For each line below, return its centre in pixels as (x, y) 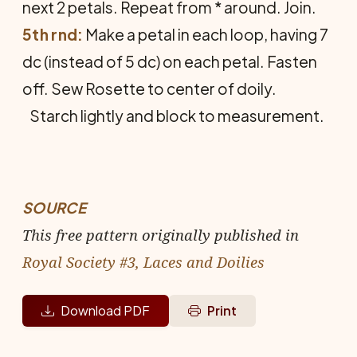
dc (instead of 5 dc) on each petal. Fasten (170, 61)
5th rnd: (53, 34)
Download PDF (105, 310)
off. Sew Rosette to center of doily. (149, 88)
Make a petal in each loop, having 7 (206, 34)
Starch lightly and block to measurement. (173, 116)
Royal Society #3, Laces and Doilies (143, 262)
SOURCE (54, 208)
